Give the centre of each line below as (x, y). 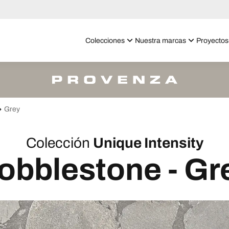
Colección (58, 143)
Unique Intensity (148, 143)
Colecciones (105, 40)
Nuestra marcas (161, 40)
